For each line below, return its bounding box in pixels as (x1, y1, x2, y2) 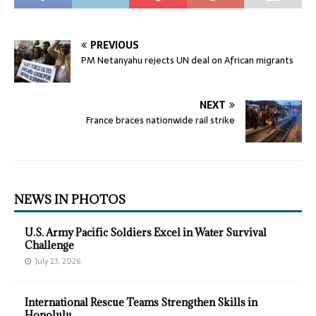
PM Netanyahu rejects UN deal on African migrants (81, 53, 293, 68)
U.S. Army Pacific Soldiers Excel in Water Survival (25, 226, 267, 240)
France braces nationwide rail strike (86, 113, 235, 128)
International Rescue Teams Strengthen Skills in (25, 296, 257, 310)
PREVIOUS (90, 37, 139, 54)
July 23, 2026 (35, 255, 80, 268)
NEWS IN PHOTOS (14, 192, 126, 208)
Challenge (25, 238, 74, 253)
